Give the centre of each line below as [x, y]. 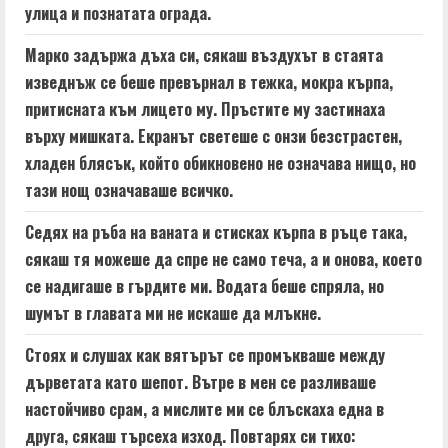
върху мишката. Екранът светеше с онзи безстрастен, [213, 136]
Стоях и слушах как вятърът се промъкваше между [205, 355]
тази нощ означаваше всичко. [129, 190]
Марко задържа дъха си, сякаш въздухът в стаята [204, 55]
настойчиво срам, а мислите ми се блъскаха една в [204, 409]
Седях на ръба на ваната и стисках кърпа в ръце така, [216, 232]
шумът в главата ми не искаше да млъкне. [173, 313]
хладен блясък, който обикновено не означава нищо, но [220, 163]
